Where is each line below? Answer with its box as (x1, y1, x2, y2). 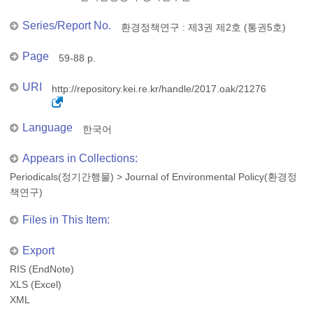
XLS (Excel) (10, 279, 61, 290)
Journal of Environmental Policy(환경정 (125, 171, 297, 182)
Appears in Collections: (22, 152, 138, 164)
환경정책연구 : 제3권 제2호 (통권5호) (121, 22, 286, 33)
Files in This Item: (22, 214, 110, 226)
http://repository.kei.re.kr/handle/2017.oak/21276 (52, 83, 266, 94)
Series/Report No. (22, 20, 111, 31)
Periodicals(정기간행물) (10, 171, 114, 182)
